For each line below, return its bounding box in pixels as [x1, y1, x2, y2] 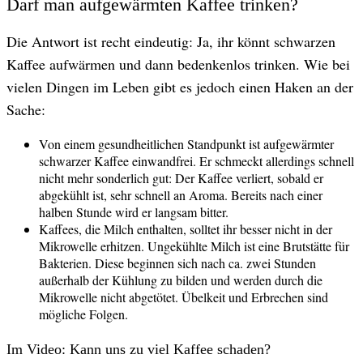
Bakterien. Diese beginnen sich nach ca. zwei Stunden [39, 254, 316, 271]
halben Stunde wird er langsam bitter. [39, 203, 228, 220]
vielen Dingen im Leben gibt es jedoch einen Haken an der [6, 77, 353, 96]
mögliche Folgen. [39, 305, 128, 322]
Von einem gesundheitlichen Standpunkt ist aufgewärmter [39, 135, 334, 152]
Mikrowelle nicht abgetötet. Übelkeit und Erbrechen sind [39, 288, 328, 305]
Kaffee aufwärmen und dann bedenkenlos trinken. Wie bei [6, 54, 350, 74]
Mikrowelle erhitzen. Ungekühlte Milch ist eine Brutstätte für [39, 237, 349, 254]
